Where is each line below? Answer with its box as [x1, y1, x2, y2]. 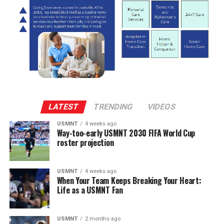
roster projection [56, 136, 114, 148]
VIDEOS [146, 101, 177, 111]
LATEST [47, 101, 80, 111]
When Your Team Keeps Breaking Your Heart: [56, 174, 201, 186]
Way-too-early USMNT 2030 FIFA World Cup [56, 126, 195, 139]
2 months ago [84, 215, 120, 222]
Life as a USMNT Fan [56, 183, 123, 196]
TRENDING [92, 101, 134, 111]
